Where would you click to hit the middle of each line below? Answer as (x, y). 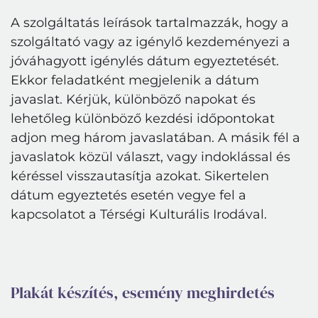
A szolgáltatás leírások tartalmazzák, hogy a (150, 23)
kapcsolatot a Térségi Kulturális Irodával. (139, 214)
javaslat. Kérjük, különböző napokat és (133, 99)
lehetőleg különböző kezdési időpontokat (143, 119)
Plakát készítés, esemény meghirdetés (143, 293)
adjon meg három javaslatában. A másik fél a (155, 138)
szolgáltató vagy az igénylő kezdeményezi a (150, 42)
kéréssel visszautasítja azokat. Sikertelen (140, 176)
